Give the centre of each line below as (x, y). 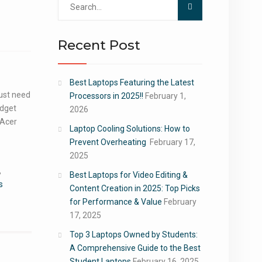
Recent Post (99, 45)
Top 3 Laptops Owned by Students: (133, 235)
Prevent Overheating (108, 142)
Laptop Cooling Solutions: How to (130, 129)
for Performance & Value (116, 202)
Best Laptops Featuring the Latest (132, 82)
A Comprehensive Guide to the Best (135, 248)
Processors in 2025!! (106, 96)
